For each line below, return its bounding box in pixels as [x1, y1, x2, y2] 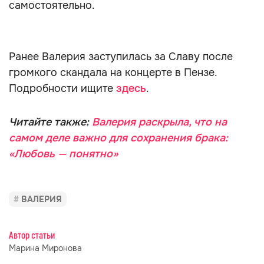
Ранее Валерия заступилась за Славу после [9, 50, 233, 63]
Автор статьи [9, 230, 55, 242]
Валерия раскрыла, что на [92, 115, 227, 128]
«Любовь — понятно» [9, 147, 118, 160]
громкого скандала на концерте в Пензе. [9, 66, 217, 79]
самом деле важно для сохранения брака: [9, 131, 228, 144]
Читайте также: [9, 115, 92, 128]
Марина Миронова [9, 243, 82, 253]
